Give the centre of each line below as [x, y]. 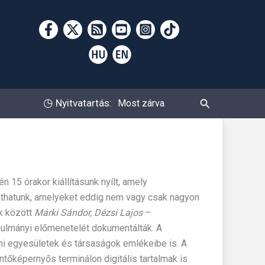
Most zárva [141, 103]
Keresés [219, 102]
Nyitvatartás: [82, 103]
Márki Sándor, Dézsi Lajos [88, 213]
